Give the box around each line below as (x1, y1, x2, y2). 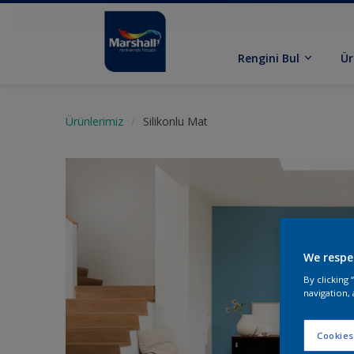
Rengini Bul (238, 50, 300, 66)
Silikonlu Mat (143, 114, 208, 129)
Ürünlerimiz (66, 114, 123, 129)
